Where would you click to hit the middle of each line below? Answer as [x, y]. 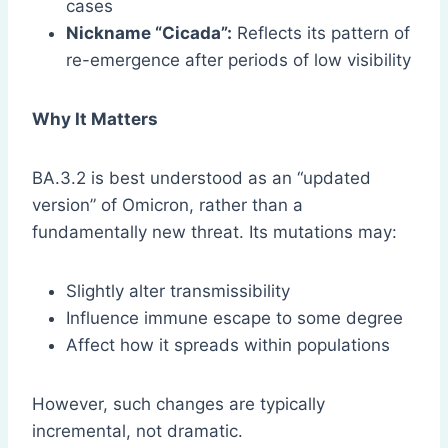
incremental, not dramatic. [137, 431]
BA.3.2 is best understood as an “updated [201, 178]
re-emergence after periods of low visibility [238, 60]
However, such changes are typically [178, 404]
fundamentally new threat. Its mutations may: [214, 232]
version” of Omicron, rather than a [167, 205]
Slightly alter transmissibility [178, 291]
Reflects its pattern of [321, 33]
